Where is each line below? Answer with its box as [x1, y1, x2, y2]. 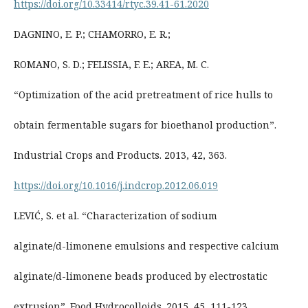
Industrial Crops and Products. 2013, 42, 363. [13, 148, 227, 162]
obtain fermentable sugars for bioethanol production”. [13, 118, 276, 131]
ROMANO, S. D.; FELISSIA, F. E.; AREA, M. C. [13, 57, 209, 71]
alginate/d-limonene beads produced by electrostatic [13, 269, 267, 283]
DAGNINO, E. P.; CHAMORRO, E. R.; [13, 27, 170, 41]
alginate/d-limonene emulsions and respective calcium [13, 239, 279, 252]
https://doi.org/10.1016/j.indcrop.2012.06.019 [13, 178, 218, 192]
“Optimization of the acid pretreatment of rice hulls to [13, 87, 273, 101]
